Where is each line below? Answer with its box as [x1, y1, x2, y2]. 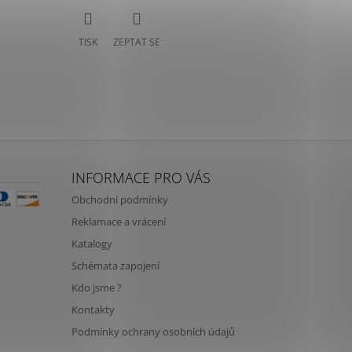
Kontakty [71, 302, 115, 317]
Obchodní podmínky [71, 192, 168, 207]
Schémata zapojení [71, 258, 159, 273]
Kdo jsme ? [71, 280, 122, 295]
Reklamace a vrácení [71, 214, 166, 229]
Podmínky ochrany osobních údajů [71, 324, 235, 339]
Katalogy [71, 236, 112, 251]
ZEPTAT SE [113, 35, 161, 49]
